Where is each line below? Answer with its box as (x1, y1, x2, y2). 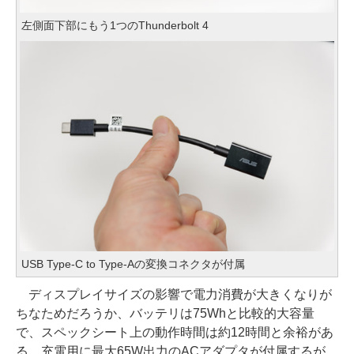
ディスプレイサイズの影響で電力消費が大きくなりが (16, 288, 332, 302)
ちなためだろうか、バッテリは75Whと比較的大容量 (16, 307, 314, 321)
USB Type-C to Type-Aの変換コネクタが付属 (21, 258, 245, 271)
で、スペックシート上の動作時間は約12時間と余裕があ (16, 326, 333, 340)
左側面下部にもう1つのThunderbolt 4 (21, 19, 209, 32)
